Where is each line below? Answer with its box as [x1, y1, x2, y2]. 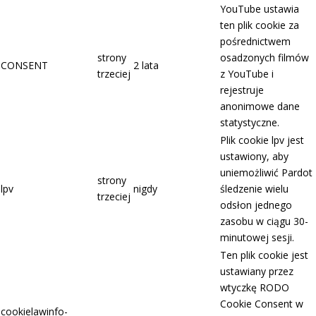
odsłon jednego [220, 198, 292, 212]
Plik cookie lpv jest [220, 133, 304, 147]
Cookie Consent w [220, 297, 303, 311]
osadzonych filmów [220, 51, 309, 65]
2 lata [133, 59, 159, 73]
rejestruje [220, 83, 264, 97]
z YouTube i [220, 67, 274, 81]
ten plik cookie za [220, 18, 299, 32]
